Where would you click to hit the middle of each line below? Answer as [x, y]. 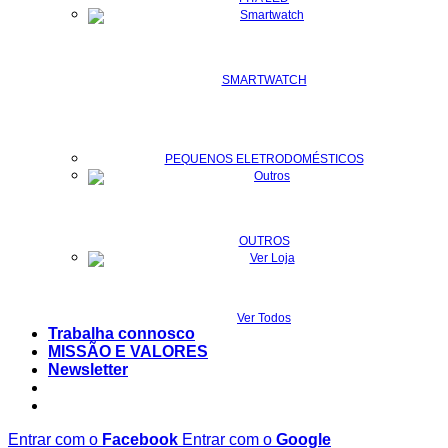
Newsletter [88, 369]
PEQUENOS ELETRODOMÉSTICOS [264, 158]
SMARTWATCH [264, 79]
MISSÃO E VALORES [128, 351]
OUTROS [264, 240]
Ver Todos [264, 317]
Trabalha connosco [121, 333]
